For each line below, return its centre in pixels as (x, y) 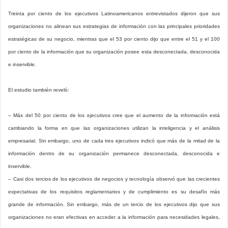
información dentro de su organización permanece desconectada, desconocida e (114, 153)
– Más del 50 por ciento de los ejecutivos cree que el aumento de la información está (114, 115)
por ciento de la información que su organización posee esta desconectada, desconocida (114, 51)
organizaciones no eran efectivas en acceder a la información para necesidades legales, (114, 217)
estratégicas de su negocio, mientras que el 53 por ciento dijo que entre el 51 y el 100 (114, 39)
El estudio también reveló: (39, 90)
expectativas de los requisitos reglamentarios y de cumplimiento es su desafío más (114, 191)
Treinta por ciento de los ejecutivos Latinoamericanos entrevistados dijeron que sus (114, 13)
